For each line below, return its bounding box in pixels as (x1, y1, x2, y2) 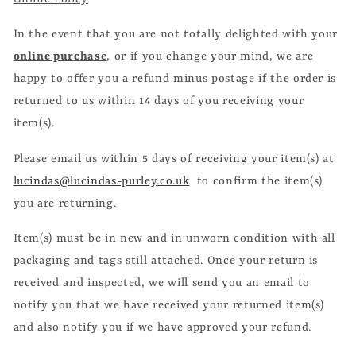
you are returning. (13, 196, 121, 210)
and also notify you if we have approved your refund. (13, 321, 311, 335)
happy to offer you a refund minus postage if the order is (13, 72, 337, 86)
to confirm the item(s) (189, 174, 323, 188)
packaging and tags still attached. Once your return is (13, 254, 319, 268)
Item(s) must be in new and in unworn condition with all (13, 232, 335, 246)
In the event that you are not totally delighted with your (13, 28, 339, 41)
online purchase (13, 50, 107, 64)
